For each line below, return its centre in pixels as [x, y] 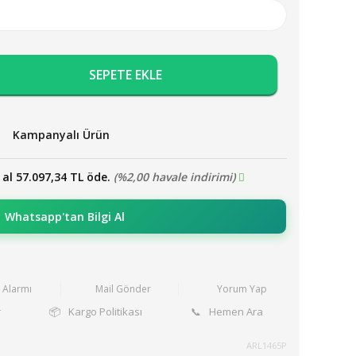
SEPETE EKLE [126, 75]
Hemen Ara [236, 311]
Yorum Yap [242, 289]
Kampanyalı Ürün [61, 134]
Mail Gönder [124, 289]
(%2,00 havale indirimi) [174, 177]
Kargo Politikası [105, 311]
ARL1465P [267, 345]
